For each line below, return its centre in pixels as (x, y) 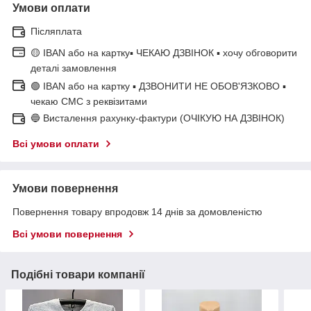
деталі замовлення (74, 68)
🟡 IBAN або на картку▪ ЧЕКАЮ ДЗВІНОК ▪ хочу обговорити (164, 52)
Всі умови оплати (56, 143)
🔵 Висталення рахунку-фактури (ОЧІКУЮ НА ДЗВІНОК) (158, 118)
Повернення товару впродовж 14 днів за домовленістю (137, 211)
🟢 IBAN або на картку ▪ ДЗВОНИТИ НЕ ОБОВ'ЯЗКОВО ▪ (158, 86)
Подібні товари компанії (78, 274)
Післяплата (56, 31)
